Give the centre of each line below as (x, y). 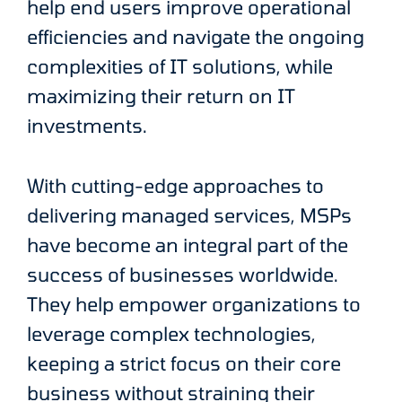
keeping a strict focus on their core (184, 363)
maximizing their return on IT (161, 96)
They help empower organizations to (194, 304)
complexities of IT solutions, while (180, 66)
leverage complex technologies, (171, 334)
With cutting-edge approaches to (175, 186)
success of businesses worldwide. (183, 275)
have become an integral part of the (188, 245)
